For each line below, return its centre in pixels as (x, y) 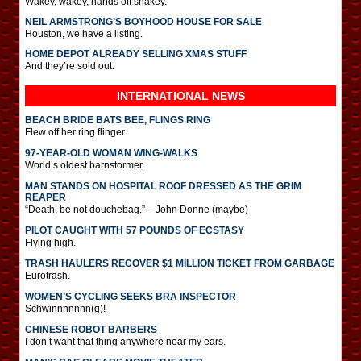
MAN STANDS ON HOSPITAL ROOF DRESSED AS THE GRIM (163, 186)
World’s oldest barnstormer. (85, 165)
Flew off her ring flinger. (76, 132)
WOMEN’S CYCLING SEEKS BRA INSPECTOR (131, 296)
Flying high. (50, 242)
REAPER (46, 197)
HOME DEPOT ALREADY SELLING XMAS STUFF (136, 54)
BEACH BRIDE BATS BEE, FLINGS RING (118, 120)
